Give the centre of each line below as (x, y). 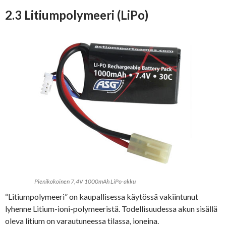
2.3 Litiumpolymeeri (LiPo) (77, 15)
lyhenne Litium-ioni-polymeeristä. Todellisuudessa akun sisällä (111, 209)
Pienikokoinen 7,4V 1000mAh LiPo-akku (85, 182)
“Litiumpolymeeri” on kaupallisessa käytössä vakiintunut (102, 197)
